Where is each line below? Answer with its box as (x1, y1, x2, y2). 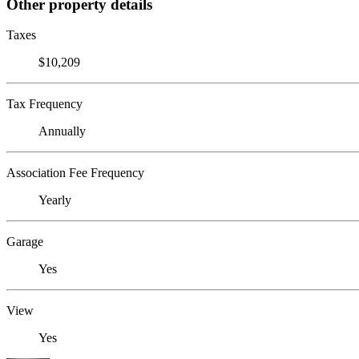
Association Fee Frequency (6, 166, 144, 180)
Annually (38, 124, 86, 139)
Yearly (38, 193, 71, 208)
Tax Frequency (6, 97, 83, 111)
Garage (6, 235, 43, 249)
